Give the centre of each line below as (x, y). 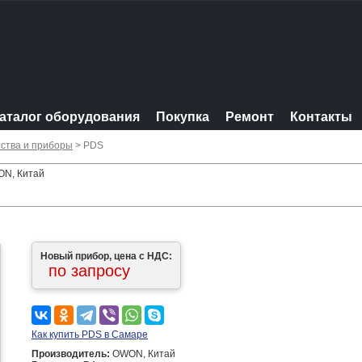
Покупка (183, 117)
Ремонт (250, 117)
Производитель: (71, 354)
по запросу (89, 271)
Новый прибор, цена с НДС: (106, 256)
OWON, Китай (143, 354)
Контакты (321, 117)
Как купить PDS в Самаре (90, 335)
